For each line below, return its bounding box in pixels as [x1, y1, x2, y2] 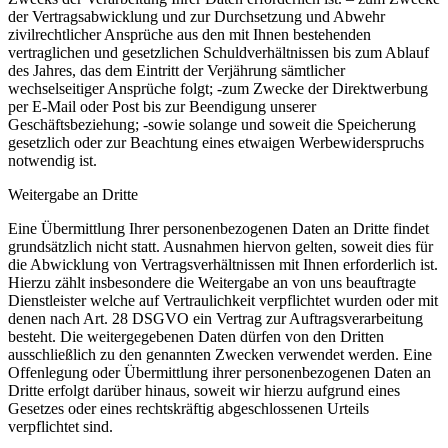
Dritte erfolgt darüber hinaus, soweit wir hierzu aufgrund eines [8, 381, 400, 399]
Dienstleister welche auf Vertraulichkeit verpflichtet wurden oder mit [8, 291, 438, 309]
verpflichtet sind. [8, 417, 113, 435]
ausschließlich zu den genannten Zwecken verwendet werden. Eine [8, 345, 432, 363]
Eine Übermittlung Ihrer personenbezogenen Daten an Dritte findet [8, 219, 429, 237]
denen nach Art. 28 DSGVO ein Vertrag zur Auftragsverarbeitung [8, 309, 423, 327]
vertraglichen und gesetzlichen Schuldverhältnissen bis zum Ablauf [8, 43, 429, 61]
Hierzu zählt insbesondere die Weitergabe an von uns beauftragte [8, 273, 416, 291]
